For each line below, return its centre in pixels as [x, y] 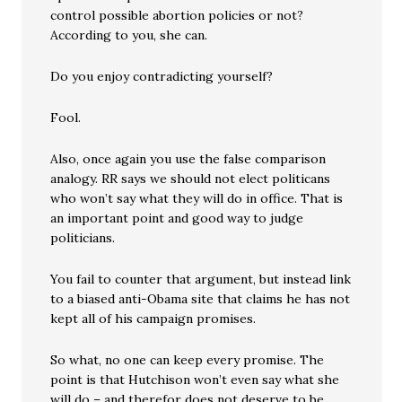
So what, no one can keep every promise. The [188, 360]
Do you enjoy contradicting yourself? [162, 77]
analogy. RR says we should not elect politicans [191, 179]
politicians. [83, 238]
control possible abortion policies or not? [177, 16]
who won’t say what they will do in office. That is [197, 199]
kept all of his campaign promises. [153, 319]
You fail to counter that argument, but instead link [201, 280]
